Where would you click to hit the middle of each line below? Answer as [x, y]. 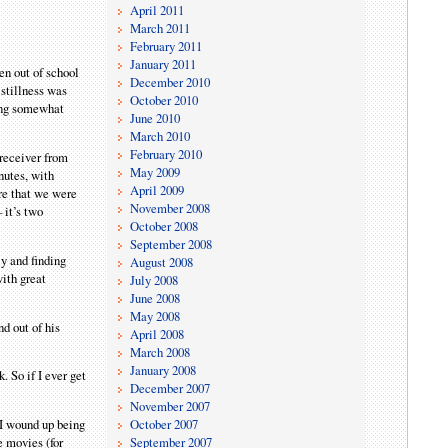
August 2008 [162, 261]
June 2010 [155, 117]
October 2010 [164, 99]
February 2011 [166, 45]
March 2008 [160, 351]
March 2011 [160, 27]
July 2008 [154, 279]
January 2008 [163, 369]
